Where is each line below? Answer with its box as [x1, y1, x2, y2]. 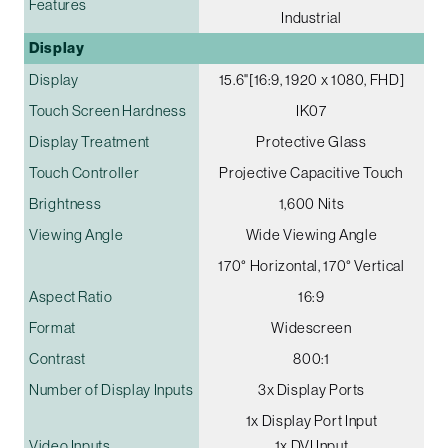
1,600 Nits [278, 195, 345, 213]
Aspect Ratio [29, 288, 113, 306]
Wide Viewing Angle [245, 226, 378, 244]
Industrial [281, 9, 342, 27]
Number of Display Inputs [29, 381, 194, 399]
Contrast [29, 350, 87, 368]
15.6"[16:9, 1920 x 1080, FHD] [218, 71, 405, 89]
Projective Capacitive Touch [219, 164, 404, 182]
